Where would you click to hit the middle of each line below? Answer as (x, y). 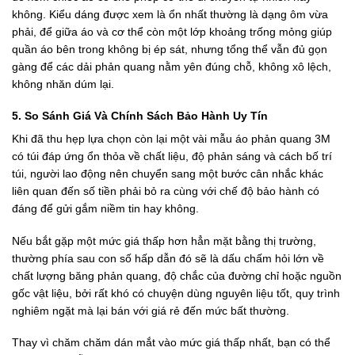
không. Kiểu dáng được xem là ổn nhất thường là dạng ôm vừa (170, 15)
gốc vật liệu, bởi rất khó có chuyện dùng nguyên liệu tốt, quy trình (176, 293)
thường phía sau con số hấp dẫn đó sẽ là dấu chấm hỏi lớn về (168, 258)
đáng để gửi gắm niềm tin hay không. (105, 209)
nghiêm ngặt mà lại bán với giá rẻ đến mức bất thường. (151, 310)
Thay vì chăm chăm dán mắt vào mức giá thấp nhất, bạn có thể (171, 342)
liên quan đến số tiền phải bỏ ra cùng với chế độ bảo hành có (166, 191)
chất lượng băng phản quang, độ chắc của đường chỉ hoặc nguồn (177, 275)
